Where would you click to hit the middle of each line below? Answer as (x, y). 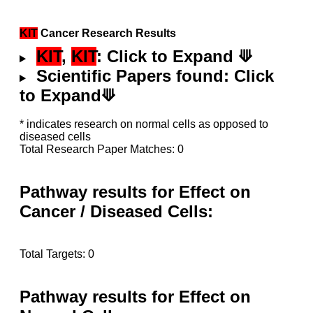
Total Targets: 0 (57, 254)
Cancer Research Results (107, 33)
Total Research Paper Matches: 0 (102, 150)
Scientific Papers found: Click (152, 76)
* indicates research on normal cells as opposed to (144, 124)
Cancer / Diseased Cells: (116, 212)
